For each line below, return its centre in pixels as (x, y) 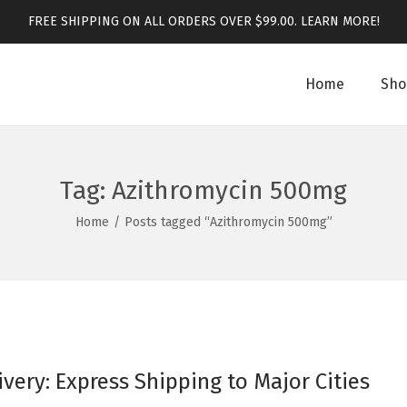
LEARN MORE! (340, 21)
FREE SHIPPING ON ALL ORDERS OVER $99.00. (164, 21)
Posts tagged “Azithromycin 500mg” (228, 222)
